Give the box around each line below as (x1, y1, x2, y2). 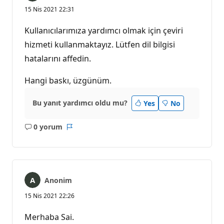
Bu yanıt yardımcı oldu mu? (32, 98, 127, 108)
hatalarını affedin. (24, 52, 91, 64)
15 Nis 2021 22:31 (24, 4, 74, 13)
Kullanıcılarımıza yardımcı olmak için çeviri (24, 24, 183, 36)
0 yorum (33, 122, 62, 132)
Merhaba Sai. (24, 211, 74, 222)
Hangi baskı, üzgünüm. (24, 74, 111, 86)
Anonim (44, 175, 72, 185)
